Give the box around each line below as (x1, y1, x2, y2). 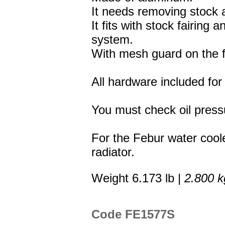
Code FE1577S (91, 207, 175, 221)
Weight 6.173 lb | (91, 171, 184, 185)
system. (91, 33, 133, 47)
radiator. (91, 145, 135, 159)
